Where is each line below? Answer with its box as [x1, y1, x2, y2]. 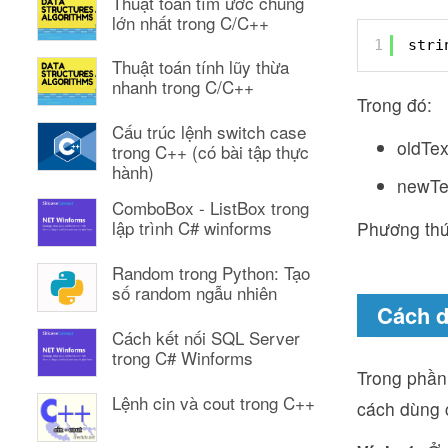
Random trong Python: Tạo [112, 260, 310, 286]
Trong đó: [357, 92, 432, 117]
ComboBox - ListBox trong [112, 195, 309, 221]
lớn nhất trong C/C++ [112, 9, 269, 35]
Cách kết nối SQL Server [112, 325, 300, 351]
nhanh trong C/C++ [112, 74, 254, 100]
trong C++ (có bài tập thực [112, 139, 309, 165]
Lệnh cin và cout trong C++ [112, 390, 315, 416]
